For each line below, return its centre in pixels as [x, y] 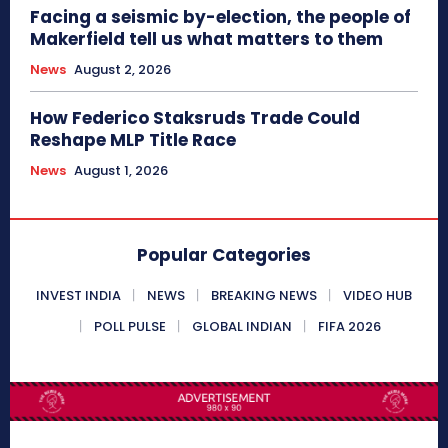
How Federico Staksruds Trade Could [195, 117]
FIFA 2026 [349, 326]
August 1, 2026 [121, 170]
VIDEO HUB [377, 295]
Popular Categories [224, 254]
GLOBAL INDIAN [241, 326]
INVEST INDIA [78, 295]
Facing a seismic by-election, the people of [220, 16]
